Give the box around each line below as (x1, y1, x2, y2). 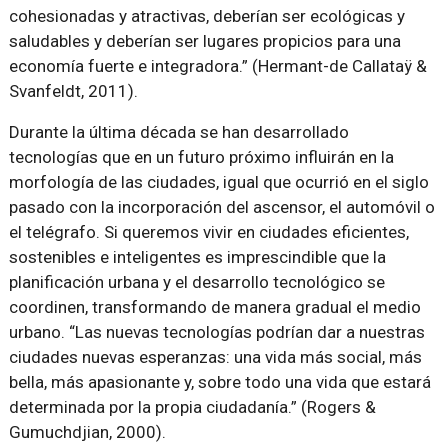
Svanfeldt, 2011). (8, 81, 138, 101)
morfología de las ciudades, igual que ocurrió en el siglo (8, 172, 429, 192)
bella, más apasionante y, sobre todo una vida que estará (8, 372, 431, 392)
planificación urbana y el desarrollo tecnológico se (8, 272, 385, 292)
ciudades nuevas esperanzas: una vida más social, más (8, 347, 422, 367)
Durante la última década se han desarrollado (8, 122, 349, 142)
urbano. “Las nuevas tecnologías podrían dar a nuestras (8, 322, 425, 342)
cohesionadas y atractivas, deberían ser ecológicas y (8, 6, 405, 26)
